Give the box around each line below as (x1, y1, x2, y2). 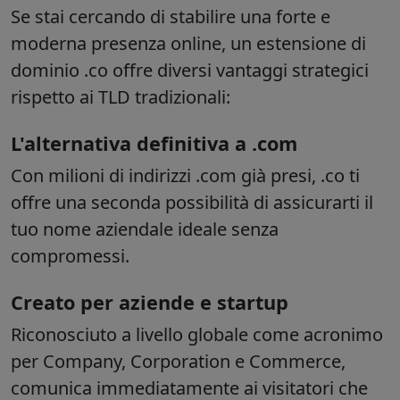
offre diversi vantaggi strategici (108, 58, 369, 83)
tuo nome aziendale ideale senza (11, 217, 279, 242)
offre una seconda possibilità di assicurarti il (11, 190, 373, 215)
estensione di (256, 31, 366, 56)
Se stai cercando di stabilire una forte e (11, 4, 330, 29)
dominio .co (11, 58, 108, 83)
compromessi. (11, 244, 129, 269)
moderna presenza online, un (11, 31, 256, 56)
